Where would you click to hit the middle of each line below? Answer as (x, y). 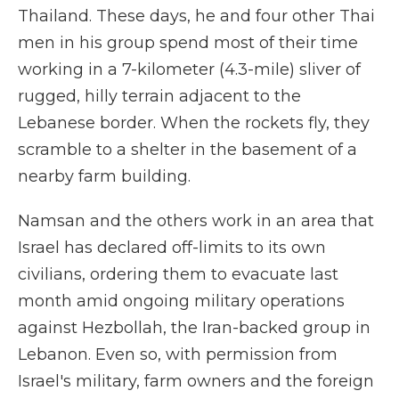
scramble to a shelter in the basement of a (187, 150)
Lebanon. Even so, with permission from (178, 354)
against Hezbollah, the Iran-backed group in (194, 328)
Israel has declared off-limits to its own (172, 248)
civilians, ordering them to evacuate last (178, 274)
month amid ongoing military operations (181, 301)
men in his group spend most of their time (188, 43)
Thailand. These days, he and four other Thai (196, 16)
